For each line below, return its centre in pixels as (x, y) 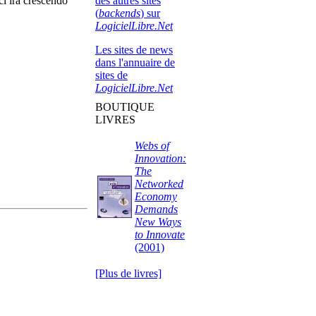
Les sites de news (134, 50)
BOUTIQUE (125, 107)
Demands (156, 209)
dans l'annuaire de (135, 62)
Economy (156, 196)
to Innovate (160, 235)
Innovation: (160, 158)
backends (120, 13)
